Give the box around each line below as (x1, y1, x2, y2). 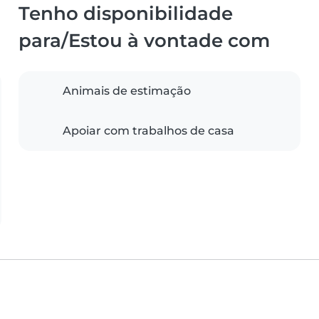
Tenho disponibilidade (19, 2, 233, 25)
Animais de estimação (63, 84, 191, 98)
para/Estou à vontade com (19, 29, 270, 52)
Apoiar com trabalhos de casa (63, 124, 234, 138)
